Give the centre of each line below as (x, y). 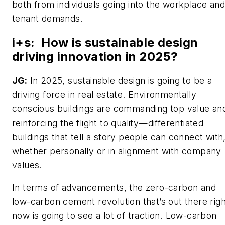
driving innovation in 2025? (95, 56)
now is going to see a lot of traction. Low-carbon (115, 216)
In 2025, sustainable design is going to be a (120, 80)
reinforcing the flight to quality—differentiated (108, 123)
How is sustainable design (120, 42)
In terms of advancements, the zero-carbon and (114, 188)
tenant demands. (47, 18)
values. (27, 165)
